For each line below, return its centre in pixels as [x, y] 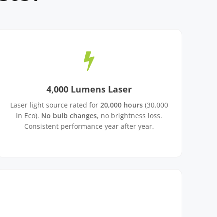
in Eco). [29, 116]
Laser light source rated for [55, 105]
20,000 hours [122, 105]
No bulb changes [69, 116]
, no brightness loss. [130, 116]
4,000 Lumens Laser [89, 89]
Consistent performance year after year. [89, 126]
